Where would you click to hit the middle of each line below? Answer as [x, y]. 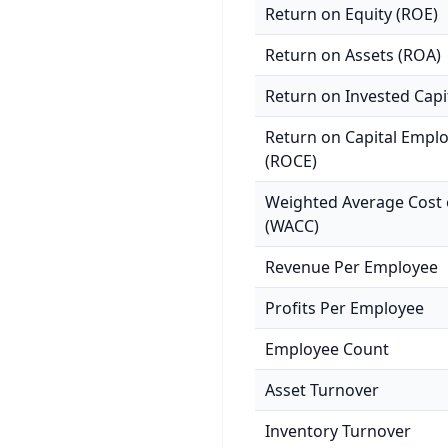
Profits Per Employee [344, 308]
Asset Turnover [322, 390]
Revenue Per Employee [351, 267]
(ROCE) [291, 161]
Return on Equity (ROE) [351, 14]
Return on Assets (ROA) [353, 55]
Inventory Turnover [338, 431]
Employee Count [327, 349]
